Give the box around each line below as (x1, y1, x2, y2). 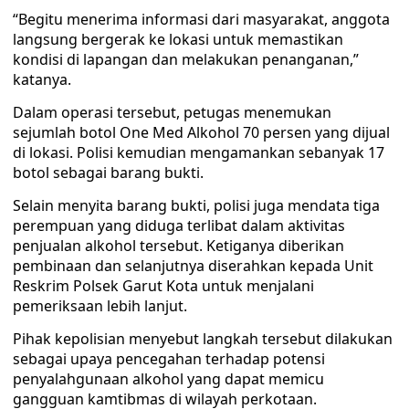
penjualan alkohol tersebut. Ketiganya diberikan (13, 236, 344, 256)
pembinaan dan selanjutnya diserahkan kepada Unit (13, 256, 373, 276)
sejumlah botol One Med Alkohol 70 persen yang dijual (13, 122, 390, 142)
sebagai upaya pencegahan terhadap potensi (13, 349, 325, 369)
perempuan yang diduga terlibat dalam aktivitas (13, 215, 345, 236)
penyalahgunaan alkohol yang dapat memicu (13, 369, 324, 389)
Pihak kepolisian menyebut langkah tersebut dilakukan (13, 329, 393, 349)
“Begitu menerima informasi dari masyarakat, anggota (13, 9, 390, 29)
